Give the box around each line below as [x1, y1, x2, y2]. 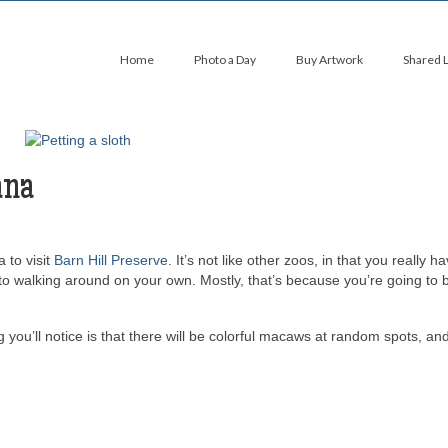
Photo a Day [194, 52, 256, 67]
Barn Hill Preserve [54, 252, 168, 269]
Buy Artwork [296, 52, 363, 67]
